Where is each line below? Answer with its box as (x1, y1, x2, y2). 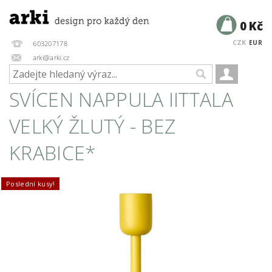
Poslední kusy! (6, 179, 55, 188)
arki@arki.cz (30, 52, 70, 62)
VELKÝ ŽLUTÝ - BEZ (9, 113, 176, 139)
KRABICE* (9, 140, 97, 166)
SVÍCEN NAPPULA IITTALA (9, 86, 234, 112)
